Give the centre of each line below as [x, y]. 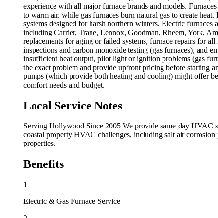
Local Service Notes [73, 105]
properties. [39, 144]
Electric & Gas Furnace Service [72, 201]
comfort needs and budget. [64, 85]
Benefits [44, 164]
